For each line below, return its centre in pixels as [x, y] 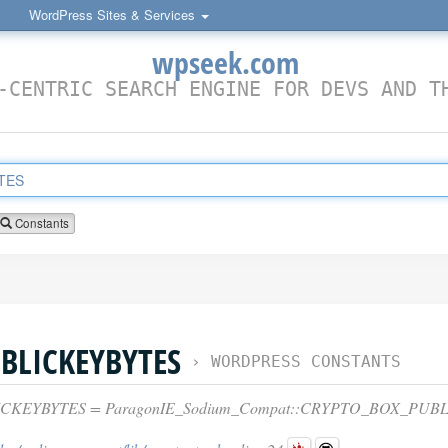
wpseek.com [225, 62]
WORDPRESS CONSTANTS [306, 361]
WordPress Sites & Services [114, 14]
